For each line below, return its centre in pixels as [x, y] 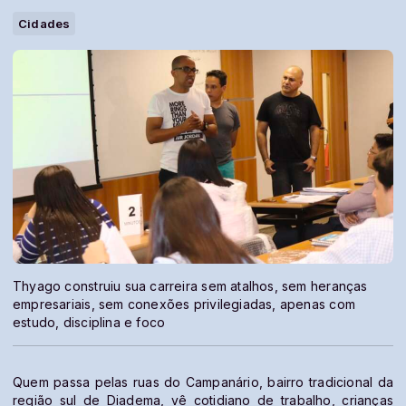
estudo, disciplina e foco [89, 322]
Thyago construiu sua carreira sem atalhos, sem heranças [190, 285]
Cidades [44, 23]
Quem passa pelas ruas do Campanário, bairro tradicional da [203, 382]
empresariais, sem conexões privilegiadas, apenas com [184, 304]
